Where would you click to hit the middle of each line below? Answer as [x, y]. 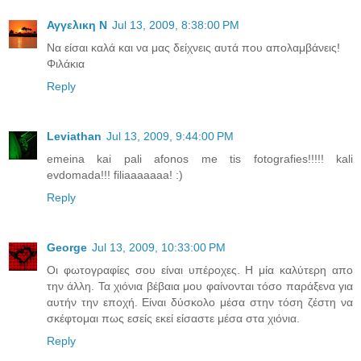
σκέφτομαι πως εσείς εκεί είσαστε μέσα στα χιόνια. [173, 319]
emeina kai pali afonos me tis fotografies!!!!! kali [200, 159]
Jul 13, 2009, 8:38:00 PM [176, 25]
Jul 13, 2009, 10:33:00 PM [159, 248]
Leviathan [74, 137]
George [67, 248]
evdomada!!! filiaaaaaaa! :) [115, 175]
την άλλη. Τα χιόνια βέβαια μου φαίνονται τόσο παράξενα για [200, 286]
